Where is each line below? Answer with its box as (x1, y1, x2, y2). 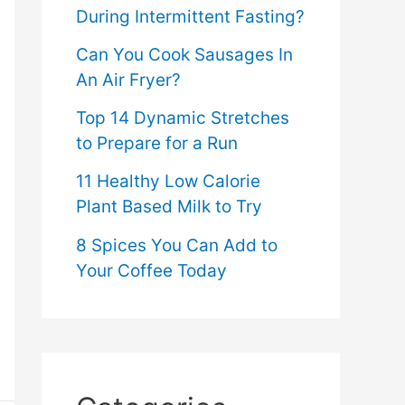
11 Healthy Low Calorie (76, 171, 260, 193)
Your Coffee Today (76, 259, 227, 281)
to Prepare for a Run (76, 133, 238, 155)
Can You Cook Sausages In (76, 43, 293, 65)
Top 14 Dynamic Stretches (76, 108, 289, 129)
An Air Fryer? (76, 69, 181, 90)
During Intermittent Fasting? (76, 5, 305, 27)
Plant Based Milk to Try (76, 196, 262, 218)
